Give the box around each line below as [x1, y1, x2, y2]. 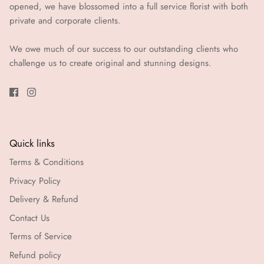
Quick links [9, 136, 55, 151]
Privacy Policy [9, 174, 61, 187]
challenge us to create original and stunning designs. [9, 57, 212, 70]
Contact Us [9, 211, 49, 225]
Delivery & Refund [9, 193, 78, 206]
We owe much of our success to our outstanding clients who [9, 42, 238, 56]
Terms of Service [9, 230, 72, 243]
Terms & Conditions [9, 156, 84, 169]
